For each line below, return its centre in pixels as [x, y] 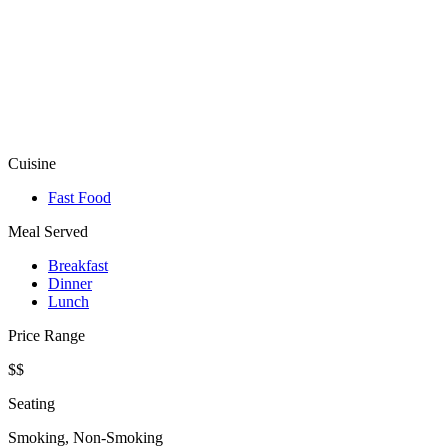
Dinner [70, 284]
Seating [31, 404]
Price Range [46, 336]
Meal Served [48, 232]
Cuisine [32, 164]
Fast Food [79, 198]
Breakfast [78, 266]
